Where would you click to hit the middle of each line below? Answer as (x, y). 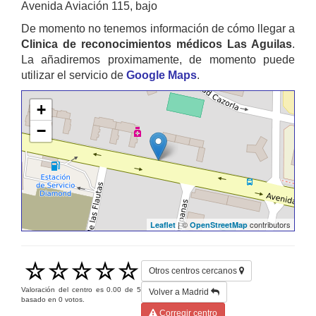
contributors (269, 224)
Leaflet (163, 224)
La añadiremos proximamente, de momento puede (158, 59)
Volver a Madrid (180, 292)
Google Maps (162, 75)
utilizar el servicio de (74, 75)
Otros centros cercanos (194, 271)
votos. (74, 299)
